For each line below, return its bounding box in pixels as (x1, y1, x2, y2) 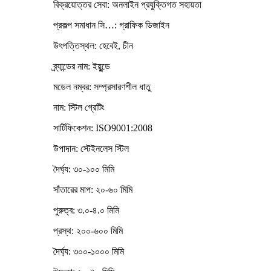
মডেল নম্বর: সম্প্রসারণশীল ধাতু (53, 81, 151, 92)
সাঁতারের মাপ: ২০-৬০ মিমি (53, 184, 132, 195)
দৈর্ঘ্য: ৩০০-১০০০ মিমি (53, 246, 124, 256)
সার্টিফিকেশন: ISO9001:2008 (53, 122, 152, 133)
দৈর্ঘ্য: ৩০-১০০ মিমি (53, 163, 114, 174)
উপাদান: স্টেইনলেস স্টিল (53, 143, 129, 154)
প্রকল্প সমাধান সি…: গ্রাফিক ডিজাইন (53, 19, 169, 30)
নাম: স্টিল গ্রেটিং (53, 102, 105, 113)
